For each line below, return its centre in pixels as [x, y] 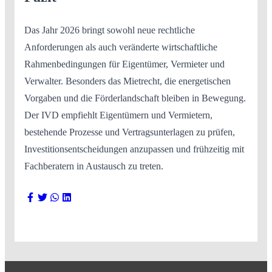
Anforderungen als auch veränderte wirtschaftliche [121, 47]
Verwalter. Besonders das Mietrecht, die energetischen [127, 81]
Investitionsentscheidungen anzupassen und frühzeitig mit [134, 149]
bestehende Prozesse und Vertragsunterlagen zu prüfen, [130, 132]
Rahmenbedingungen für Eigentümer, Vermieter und [124, 64]
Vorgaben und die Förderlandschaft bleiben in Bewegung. [135, 98]
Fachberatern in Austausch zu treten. [94, 166]
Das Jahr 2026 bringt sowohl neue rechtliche [110, 30]
